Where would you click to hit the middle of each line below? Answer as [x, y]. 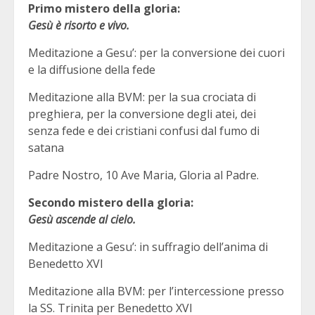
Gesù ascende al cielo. [82, 219]
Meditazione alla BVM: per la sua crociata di [142, 97]
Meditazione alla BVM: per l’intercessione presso [156, 291]
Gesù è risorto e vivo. [79, 25]
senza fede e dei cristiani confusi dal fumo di [144, 130]
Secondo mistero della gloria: [111, 202]
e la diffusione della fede [92, 69]
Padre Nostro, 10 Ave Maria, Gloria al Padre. [143, 175]
